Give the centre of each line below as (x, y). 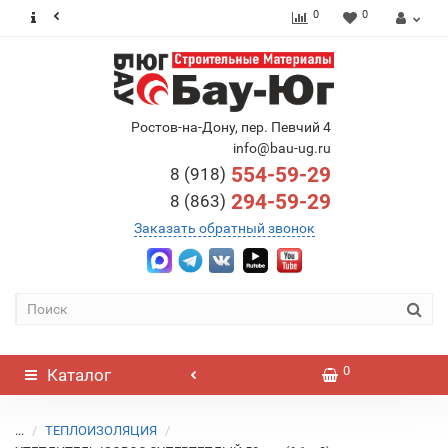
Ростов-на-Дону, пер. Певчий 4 (230, 127)
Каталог (79, 375)
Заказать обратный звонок (224, 228)
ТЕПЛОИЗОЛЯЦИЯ (101, 430)
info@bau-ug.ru (281, 148)
